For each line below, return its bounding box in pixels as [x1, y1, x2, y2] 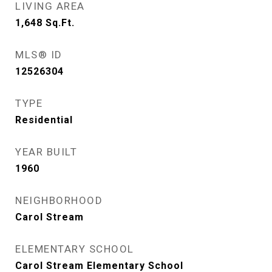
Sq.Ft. [46, 17, 75, 29]
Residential [15, 114, 73, 126]
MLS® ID [15, 49, 63, 61]
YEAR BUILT [15, 146, 77, 158]
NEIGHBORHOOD [15, 194, 103, 206]
